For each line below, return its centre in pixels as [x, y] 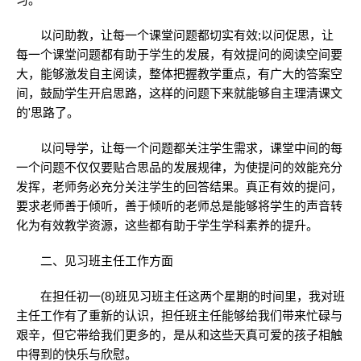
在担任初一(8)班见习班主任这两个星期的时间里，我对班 [180, 296]
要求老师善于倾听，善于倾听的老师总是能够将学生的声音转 [179, 206]
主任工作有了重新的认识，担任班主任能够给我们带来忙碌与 [179, 315]
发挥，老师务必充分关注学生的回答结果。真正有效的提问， [179, 187]
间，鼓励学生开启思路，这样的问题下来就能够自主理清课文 [179, 93]
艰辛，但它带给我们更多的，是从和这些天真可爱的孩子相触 [179, 335]
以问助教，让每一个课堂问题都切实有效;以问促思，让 [175, 35]
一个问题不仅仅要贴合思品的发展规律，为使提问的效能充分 [179, 167]
